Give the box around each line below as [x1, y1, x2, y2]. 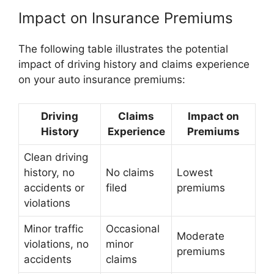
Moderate [177, 229, 224, 242]
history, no [24, 166, 75, 179]
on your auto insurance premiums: [18, 73, 185, 86]
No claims [106, 166, 154, 179]
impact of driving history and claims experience [18, 58, 250, 70]
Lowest [177, 166, 213, 179]
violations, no [24, 237, 89, 250]
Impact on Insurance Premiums [18, 9, 233, 27]
